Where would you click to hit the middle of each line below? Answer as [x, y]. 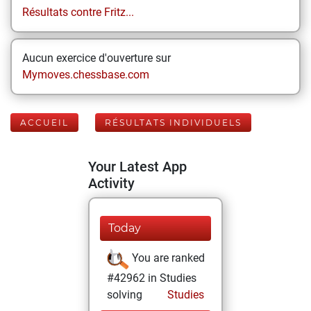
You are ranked [167, 258]
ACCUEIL [44, 123]
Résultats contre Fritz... [78, 12]
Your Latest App [137, 167]
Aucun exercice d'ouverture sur [96, 58]
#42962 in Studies [152, 278]
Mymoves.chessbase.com [86, 75]
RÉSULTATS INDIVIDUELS [173, 123]
